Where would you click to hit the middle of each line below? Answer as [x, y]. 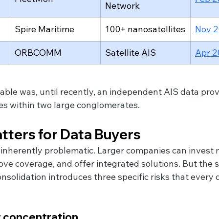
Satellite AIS [131, 53]
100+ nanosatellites [145, 29]
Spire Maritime [44, 29]
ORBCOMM [38, 53]
